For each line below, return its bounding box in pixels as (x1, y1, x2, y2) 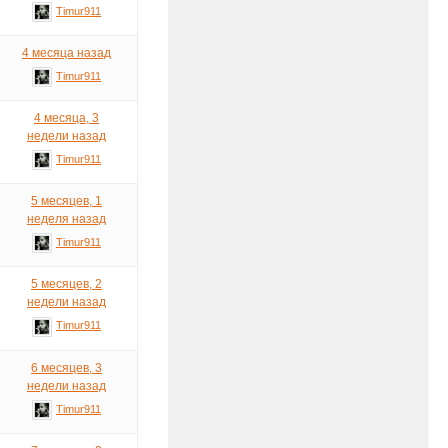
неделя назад (27, 212, 107, 227)
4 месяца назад (22, 46, 112, 61)
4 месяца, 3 (34, 111, 100, 126)
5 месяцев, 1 (31, 194, 103, 209)
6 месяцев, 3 (31, 360, 103, 375)
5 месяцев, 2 (31, 277, 103, 292)
